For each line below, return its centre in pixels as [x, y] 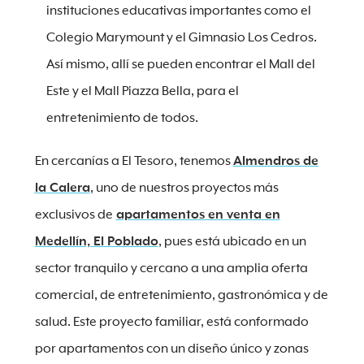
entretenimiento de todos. [135, 118]
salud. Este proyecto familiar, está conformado [171, 322]
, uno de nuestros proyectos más [184, 188]
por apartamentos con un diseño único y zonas [171, 349]
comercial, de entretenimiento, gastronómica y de [181, 295]
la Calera [62, 188]
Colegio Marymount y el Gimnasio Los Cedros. [181, 38]
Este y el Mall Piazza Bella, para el [142, 91]
